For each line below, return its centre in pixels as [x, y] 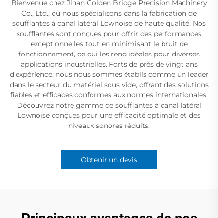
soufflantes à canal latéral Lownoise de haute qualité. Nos [109, 23]
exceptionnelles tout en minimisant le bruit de [109, 44]
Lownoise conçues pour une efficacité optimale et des [109, 115]
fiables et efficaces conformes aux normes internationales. [109, 95]
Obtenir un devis [109, 159]
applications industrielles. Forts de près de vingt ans [109, 64]
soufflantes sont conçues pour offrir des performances [109, 33]
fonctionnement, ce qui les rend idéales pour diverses [109, 54]
